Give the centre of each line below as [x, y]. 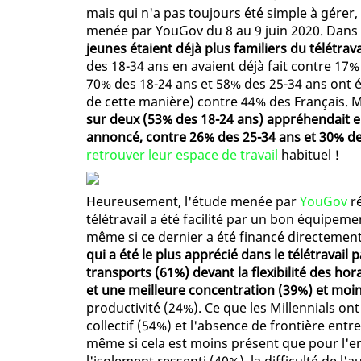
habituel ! [309, 155]
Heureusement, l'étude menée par [193, 202]
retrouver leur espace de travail [182, 155]
